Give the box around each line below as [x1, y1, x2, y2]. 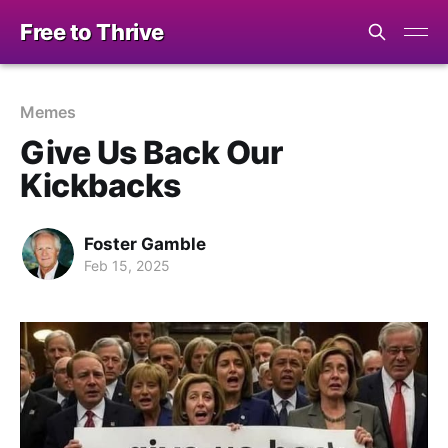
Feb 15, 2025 [84, 256, 170, 274]
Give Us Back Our [20, 133, 283, 172]
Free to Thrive [20, 19, 164, 45]
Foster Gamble [84, 233, 206, 254]
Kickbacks [20, 166, 181, 205]
